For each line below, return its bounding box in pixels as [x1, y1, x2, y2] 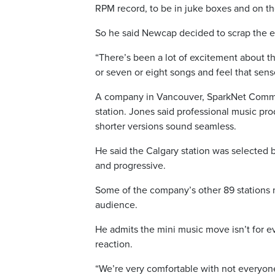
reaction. [95, 238, 133, 250]
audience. [95, 199, 137, 211]
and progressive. [95, 160, 166, 172]
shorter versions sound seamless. [95, 120, 236, 133]
